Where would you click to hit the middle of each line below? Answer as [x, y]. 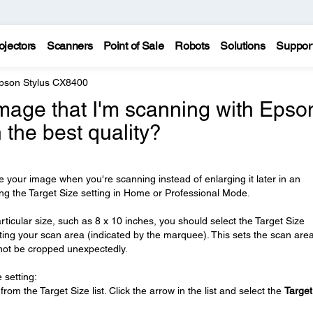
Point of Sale [134, 46]
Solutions [243, 46]
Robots [192, 46]
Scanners [70, 46]
